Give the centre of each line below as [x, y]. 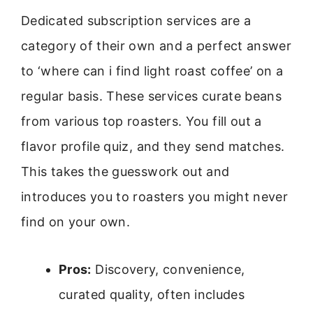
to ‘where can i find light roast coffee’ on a [152, 71]
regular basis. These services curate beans [152, 96]
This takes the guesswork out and [125, 171]
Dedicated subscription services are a [136, 20]
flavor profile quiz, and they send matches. [153, 146]
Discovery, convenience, [168, 270]
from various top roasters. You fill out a [141, 121]
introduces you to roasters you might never [155, 196]
